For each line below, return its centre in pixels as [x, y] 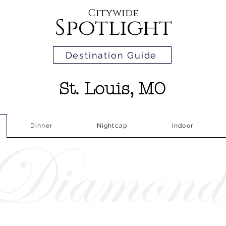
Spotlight [113, 28]
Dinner [41, 126]
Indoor [183, 126]
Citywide [113, 13]
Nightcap [112, 126]
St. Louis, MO [112, 89]
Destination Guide [111, 55]
